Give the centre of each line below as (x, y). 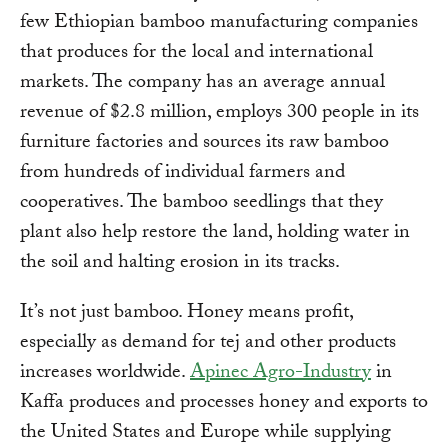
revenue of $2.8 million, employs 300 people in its (219, 114)
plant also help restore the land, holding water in (215, 234)
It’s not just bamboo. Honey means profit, (186, 314)
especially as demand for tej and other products (208, 344)
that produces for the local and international (196, 54)
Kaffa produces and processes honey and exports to (224, 404)
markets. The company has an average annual (202, 84)
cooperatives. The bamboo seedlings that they (201, 204)
